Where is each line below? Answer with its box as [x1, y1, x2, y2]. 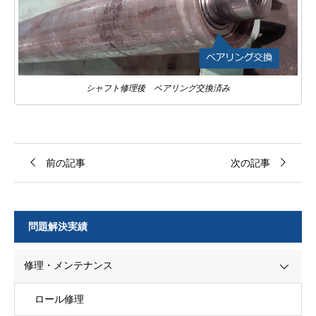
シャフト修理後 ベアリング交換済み [86, 83, 230, 93]
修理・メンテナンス [24, 260, 113, 272]
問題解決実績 [28, 221, 87, 233]
